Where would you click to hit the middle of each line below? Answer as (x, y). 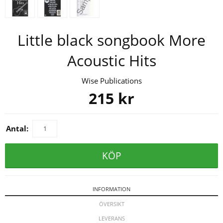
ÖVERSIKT (111, 204)
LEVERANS (111, 218)
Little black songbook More (111, 40)
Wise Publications (111, 80)
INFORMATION (111, 189)
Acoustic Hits (111, 60)
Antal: (17, 128)
